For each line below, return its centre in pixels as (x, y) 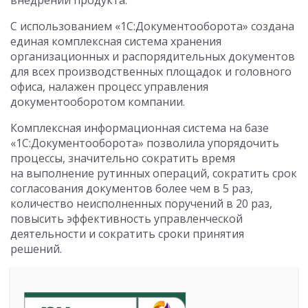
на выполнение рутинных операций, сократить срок (154, 173)
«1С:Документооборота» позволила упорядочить (145, 143)
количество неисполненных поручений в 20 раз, (141, 203)
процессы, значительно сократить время (123, 158)
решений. (36, 249)
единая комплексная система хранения (116, 41)
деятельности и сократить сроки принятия (127, 234)
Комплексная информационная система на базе (140, 128)
